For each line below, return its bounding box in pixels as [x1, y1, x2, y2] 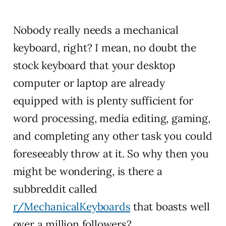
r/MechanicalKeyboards [13, 200, 131, 214]
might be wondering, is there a [13, 164, 162, 179]
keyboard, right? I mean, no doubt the [13, 41, 196, 55]
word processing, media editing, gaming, [13, 111, 210, 126]
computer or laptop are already [13, 76, 165, 90]
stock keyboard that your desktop [13, 59, 176, 73]
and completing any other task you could [13, 129, 212, 143]
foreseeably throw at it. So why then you [13, 147, 209, 161]
